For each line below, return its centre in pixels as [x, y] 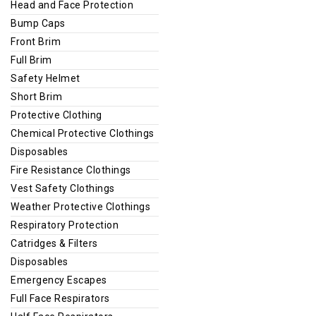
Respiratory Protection [65, 225]
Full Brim [31, 60]
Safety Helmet [45, 78]
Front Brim [36, 41]
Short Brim [36, 96]
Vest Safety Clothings [63, 188]
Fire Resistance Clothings [71, 170]
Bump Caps [38, 23]
